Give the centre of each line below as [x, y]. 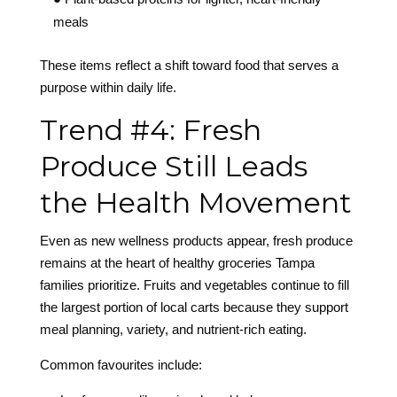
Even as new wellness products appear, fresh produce [196, 241]
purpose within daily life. [108, 88]
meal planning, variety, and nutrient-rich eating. [173, 330]
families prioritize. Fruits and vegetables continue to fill [194, 285]
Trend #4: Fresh [150, 130]
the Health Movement [195, 203]
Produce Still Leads [173, 167]
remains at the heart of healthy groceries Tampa [177, 263]
